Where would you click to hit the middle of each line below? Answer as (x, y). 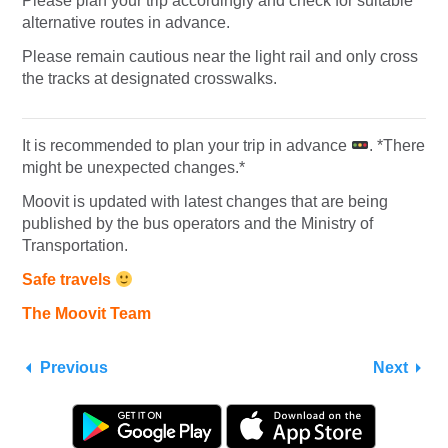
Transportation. (75, 246)
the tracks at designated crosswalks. (151, 79)
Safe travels (68, 280)
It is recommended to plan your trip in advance (186, 146)
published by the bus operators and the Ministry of (197, 224)
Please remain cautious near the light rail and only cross (220, 57)
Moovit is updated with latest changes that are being (205, 202)
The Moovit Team (86, 314)
